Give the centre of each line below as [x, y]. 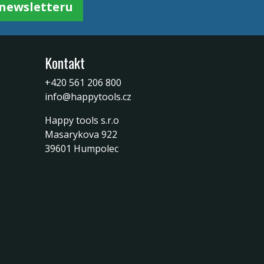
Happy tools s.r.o [82, 120]
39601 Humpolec [82, 148]
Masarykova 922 [81, 134]
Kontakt [65, 62]
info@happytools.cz [88, 96]
